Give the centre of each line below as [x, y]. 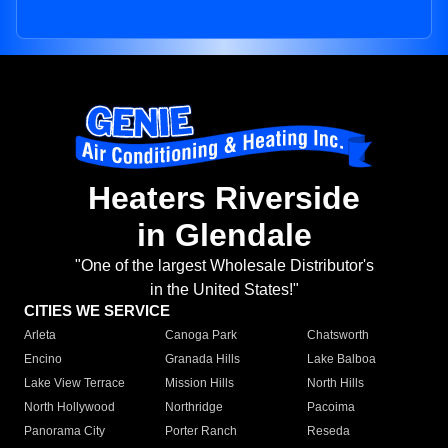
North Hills [335, 383]
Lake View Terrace [74, 383]
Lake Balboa [341, 359]
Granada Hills [203, 359]
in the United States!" [224, 290]
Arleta [40, 335]
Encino [43, 359]
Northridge [194, 407]
